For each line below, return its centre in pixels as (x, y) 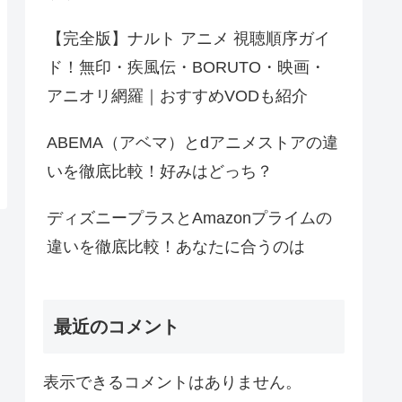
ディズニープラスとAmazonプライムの (189, 218)
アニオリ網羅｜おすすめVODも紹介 (177, 96)
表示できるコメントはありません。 (172, 382)
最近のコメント (117, 326)
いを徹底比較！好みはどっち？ (160, 172)
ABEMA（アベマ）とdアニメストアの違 (192, 143)
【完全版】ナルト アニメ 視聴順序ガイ (188, 39)
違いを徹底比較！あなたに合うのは (176, 247)
